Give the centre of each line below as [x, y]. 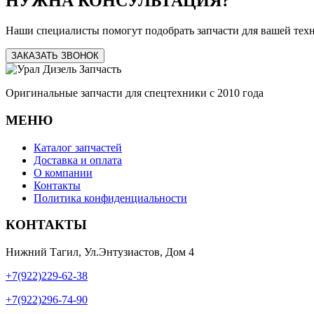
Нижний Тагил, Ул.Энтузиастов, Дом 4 [100, 252]
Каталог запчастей [78, 147]
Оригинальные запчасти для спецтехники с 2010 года [135, 93]
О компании [63, 172]
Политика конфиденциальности [110, 198]
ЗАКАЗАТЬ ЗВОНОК [55, 56]
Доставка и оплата [78, 160]
